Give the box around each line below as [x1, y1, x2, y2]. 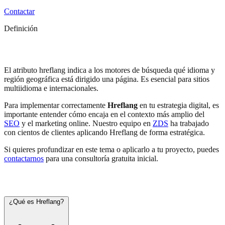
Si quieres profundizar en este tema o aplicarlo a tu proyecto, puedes [4, 145, 219, 154]
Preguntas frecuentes [4, 173, 108, 187]
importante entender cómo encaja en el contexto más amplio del [4, 110, 204, 119]
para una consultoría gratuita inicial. [44, 154, 158, 163]
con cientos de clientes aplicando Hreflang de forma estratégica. [4, 128, 205, 137]
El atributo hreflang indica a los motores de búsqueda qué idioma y [4, 66, 215, 75]
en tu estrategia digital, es [138, 101, 219, 110]
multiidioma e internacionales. [4, 84, 98, 93]
